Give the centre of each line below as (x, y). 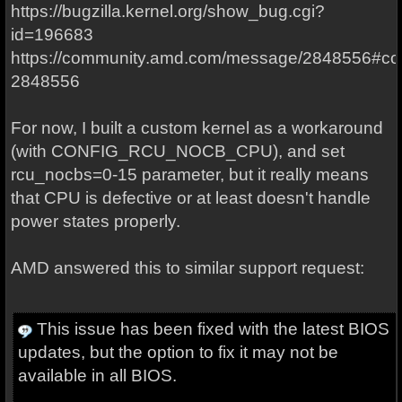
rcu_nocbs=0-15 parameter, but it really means (189, 175)
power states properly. (95, 221)
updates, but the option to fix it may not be (178, 352)
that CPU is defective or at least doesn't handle (190, 198)
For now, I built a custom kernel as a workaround (197, 128)
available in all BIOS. (97, 376)
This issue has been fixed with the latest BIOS (210, 329)
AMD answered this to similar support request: (187, 268)
